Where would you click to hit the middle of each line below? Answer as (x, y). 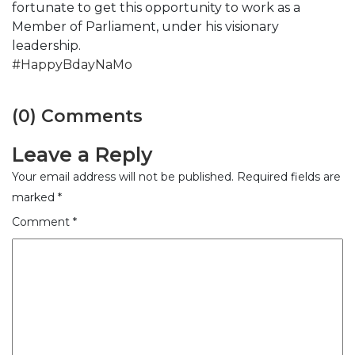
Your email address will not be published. (123, 176)
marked (35, 197)
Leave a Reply (82, 154)
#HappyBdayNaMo (72, 64)
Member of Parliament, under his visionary (145, 26)
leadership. (46, 45)
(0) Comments (77, 116)
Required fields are (289, 176)
